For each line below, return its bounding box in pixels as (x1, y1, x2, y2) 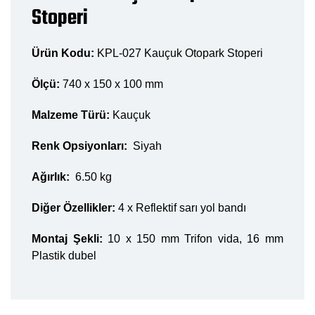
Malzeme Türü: (32, 108, 110, 121)
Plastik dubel (32, 249, 96, 262)
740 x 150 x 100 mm (60, 77, 163, 90)
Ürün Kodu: (32, 46, 94, 59)
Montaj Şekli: (32, 232, 103, 245)
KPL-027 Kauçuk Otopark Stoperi (94, 46, 263, 59)
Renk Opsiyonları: (32, 139, 130, 152)
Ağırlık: (32, 170, 72, 183)
